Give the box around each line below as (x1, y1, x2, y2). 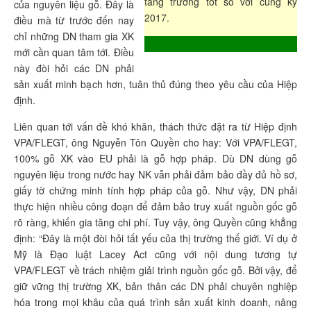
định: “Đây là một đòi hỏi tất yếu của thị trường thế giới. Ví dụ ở (14, 231, 297, 245)
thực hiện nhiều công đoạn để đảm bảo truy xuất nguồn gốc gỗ (14, 199, 297, 213)
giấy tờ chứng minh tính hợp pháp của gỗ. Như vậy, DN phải (14, 183, 297, 197)
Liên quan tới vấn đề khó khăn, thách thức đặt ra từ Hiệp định (14, 119, 297, 133)
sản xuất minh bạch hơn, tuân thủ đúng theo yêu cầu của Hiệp (14, 77, 297, 91)
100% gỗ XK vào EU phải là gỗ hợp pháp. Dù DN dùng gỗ (14, 151, 297, 165)
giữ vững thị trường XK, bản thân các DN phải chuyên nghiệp (14, 279, 297, 293)
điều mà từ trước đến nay (14, 13, 134, 27)
